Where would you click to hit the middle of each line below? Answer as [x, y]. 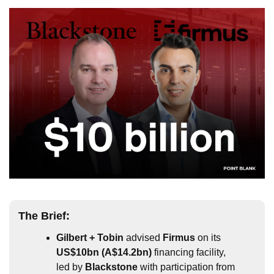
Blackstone [111, 267]
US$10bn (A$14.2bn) [104, 252]
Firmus [179, 237]
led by [71, 267]
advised [143, 237]
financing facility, [189, 252]
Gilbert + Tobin [90, 237]
